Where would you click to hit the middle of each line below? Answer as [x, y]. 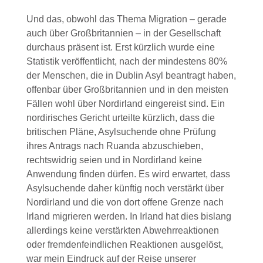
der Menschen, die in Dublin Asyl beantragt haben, [131, 76]
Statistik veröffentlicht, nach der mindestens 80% [127, 62]
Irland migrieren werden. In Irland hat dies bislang [129, 217]
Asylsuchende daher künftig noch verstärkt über [125, 188]
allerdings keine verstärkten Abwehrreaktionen [122, 231]
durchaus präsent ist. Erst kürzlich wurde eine [120, 48]
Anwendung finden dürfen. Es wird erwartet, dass [128, 174]
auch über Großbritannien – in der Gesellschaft [123, 33]
